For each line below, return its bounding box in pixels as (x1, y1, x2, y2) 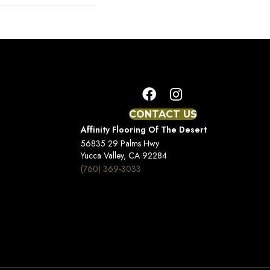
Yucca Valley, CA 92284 (81, 149, 168, 162)
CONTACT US (128, 108, 197, 120)
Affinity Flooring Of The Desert (81, 123, 207, 136)
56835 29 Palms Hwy (81, 137, 160, 149)
